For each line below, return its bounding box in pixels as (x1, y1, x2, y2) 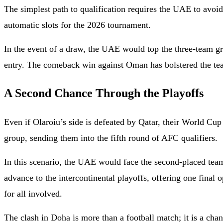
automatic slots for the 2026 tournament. (4, 20, 151, 30)
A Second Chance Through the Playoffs (4, 87, 204, 100)
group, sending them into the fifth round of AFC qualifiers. (4, 133, 218, 143)
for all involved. (4, 189, 62, 199)
